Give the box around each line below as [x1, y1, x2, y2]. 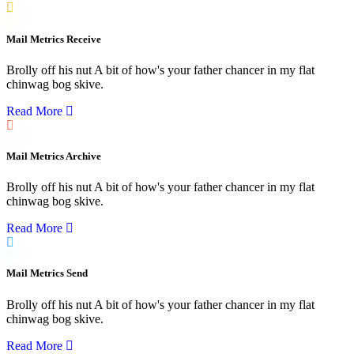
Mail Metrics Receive [6, 32, 101, 45]
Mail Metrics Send [6, 267, 88, 280]
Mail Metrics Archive [6, 149, 101, 162]
